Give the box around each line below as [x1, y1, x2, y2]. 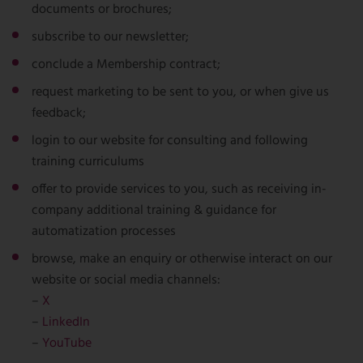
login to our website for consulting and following [32, 130, 308, 152]
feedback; [32, 103, 86, 124]
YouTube [42, 333, 92, 354]
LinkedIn [42, 312, 90, 333]
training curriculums [32, 152, 144, 173]
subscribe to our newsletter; [32, 27, 189, 48]
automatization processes [32, 221, 176, 242]
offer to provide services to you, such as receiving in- [32, 179, 327, 200]
